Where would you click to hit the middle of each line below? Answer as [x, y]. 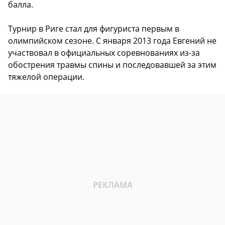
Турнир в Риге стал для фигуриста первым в [94, 29]
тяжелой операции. [46, 77]
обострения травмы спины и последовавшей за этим [112, 65]
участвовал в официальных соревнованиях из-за [104, 53]
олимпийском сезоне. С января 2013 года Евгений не [112, 41]
